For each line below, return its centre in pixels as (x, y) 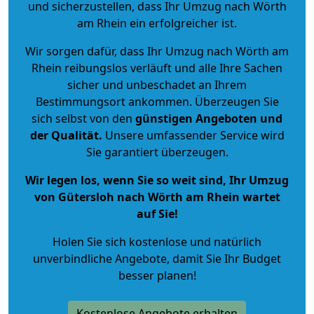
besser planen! (157, 275)
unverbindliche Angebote (100, 258)
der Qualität (64, 135)
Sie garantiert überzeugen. (157, 152)
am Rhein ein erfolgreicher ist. (157, 23)
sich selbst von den (82, 118)
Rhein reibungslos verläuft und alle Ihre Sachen (157, 68)
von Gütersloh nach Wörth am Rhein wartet (157, 197)
